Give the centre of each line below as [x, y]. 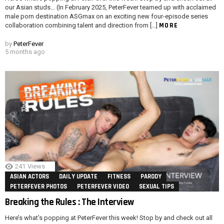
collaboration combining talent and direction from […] [82, 25]
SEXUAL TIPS [156, 186]
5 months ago [25, 51]
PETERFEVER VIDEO [103, 186]
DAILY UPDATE [78, 176]
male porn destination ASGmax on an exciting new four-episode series [106, 16]
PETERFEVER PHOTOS [38, 186]
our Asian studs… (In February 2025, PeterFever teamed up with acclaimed [110, 7]
